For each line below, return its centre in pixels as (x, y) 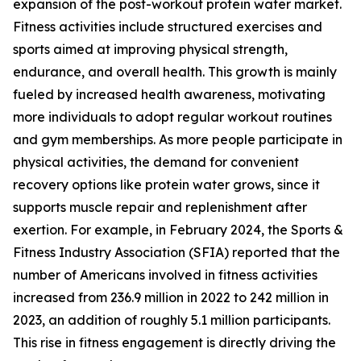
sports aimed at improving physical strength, (150, 50)
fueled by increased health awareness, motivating (169, 95)
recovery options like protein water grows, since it (166, 185)
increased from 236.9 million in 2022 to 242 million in (171, 298)
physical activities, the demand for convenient (156, 162)
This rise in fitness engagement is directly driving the (174, 343)
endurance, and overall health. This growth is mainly (175, 72)
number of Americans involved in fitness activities (165, 275)
